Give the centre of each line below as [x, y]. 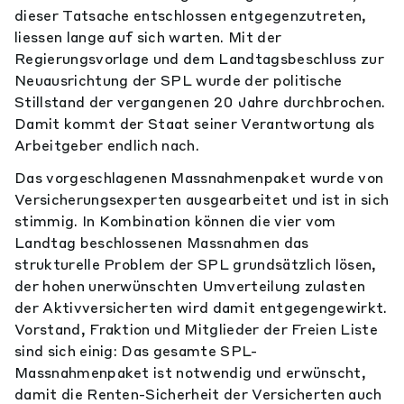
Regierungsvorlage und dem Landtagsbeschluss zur [200, 59]
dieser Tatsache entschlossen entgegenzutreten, [191, 15]
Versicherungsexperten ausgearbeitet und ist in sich [202, 199]
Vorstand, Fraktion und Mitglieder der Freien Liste [197, 329]
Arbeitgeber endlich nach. [107, 145]
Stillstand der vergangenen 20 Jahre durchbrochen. [200, 102]
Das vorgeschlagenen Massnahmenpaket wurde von [199, 178]
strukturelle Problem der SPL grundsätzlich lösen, [196, 264]
